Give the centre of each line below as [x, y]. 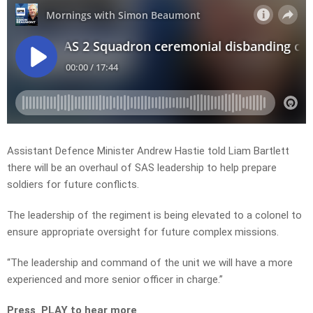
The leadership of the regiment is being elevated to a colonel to [154, 216]
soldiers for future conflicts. [73, 185]
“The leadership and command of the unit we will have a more [150, 263]
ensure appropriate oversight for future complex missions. [143, 232]
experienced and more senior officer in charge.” [115, 280]
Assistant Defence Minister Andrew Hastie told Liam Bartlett [148, 151]
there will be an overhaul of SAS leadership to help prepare [142, 168]
